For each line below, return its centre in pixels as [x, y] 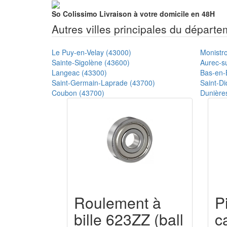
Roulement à [118, 202]
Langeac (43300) [79, 72]
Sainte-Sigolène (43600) [91, 62]
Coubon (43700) [78, 92]
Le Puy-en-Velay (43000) [91, 52]
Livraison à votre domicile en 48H [156, 13]
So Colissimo [74, 13]
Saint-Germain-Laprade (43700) [103, 82]
